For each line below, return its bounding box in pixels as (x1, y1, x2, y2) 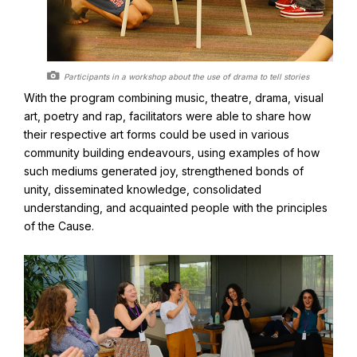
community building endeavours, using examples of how (24, 145, 320, 159)
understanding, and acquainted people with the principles (24, 200, 328, 214)
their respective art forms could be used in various (24, 127, 289, 141)
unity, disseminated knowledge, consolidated (24, 182, 261, 196)
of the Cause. (24, 218, 94, 233)
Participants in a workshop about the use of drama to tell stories (64, 72, 309, 82)
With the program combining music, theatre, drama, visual (24, 90, 324, 104)
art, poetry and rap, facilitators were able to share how (24, 108, 311, 123)
